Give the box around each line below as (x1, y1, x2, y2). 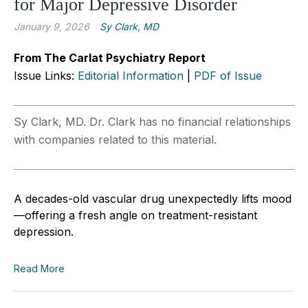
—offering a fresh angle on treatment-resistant (14, 208, 257, 222)
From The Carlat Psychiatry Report (14, 50, 206, 65)
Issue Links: (14, 68, 78, 82)
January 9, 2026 (14, 20, 89, 32)
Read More (14, 262, 65, 274)
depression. (14, 224, 74, 239)
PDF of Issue (194, 68, 262, 82)
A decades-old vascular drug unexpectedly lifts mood (14, 191, 291, 206)
